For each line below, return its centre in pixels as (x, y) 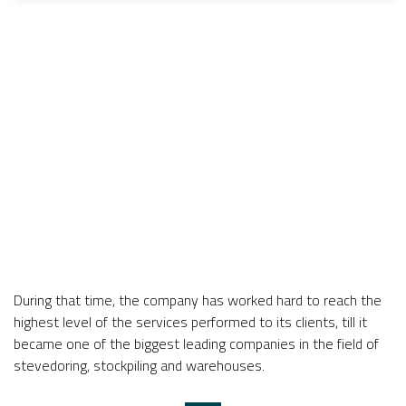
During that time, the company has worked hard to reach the (198, 300)
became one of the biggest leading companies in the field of (196, 343)
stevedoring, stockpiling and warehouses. (139, 365)
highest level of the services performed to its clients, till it (190, 321)
